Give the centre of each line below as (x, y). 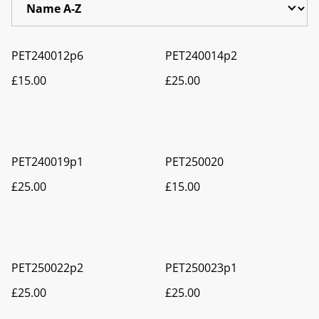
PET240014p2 (201, 55)
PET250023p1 (201, 267)
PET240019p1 (47, 161)
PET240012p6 (47, 55)
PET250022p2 (47, 267)
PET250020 (194, 161)
